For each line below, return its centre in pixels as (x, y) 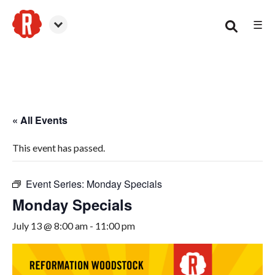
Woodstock (37, 44)
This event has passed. (59, 148)
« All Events (40, 120)
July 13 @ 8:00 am (50, 226)
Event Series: (56, 184)
